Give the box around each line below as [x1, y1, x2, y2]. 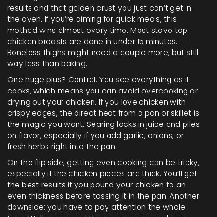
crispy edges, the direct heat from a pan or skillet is [7, 108, 200, 119]
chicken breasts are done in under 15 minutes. [7, 36, 178, 47]
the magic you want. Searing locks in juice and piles [7, 119, 200, 130]
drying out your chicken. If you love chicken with [7, 97, 186, 108]
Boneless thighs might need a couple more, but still [7, 47, 199, 58]
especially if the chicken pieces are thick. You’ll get [7, 169, 198, 179]
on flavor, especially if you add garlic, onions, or [7, 130, 184, 141]
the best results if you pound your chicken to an [7, 180, 186, 190]
